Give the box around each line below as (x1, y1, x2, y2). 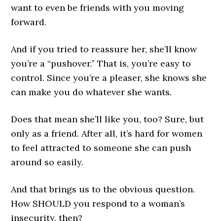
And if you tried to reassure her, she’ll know (11, 43, 197, 55)
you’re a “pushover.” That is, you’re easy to (11, 58, 191, 70)
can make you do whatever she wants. (11, 86, 172, 98)
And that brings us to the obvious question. (11, 184, 195, 195)
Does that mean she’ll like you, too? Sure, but (11, 113, 204, 125)
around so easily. (11, 156, 84, 168)
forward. (11, 16, 47, 28)
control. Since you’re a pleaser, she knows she (11, 72, 207, 84)
